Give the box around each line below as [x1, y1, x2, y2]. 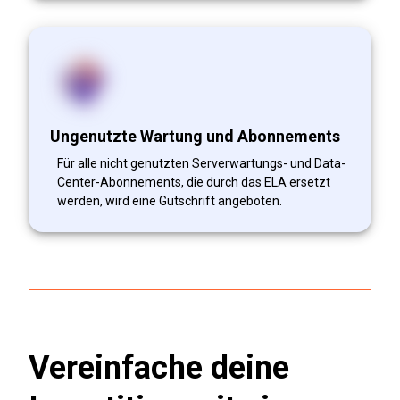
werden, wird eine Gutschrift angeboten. [57, 193, 282, 208]
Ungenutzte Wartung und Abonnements [50, 126, 340, 146]
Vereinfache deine [29, 348, 289, 387]
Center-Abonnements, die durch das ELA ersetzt [57, 174, 330, 189]
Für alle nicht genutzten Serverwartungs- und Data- [57, 155, 346, 171]
